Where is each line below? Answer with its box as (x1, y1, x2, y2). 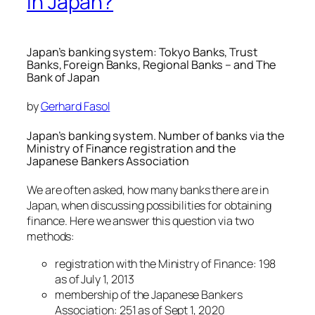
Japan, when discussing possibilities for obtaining (27, 198, 271, 214)
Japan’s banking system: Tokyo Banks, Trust (27, 44, 258, 60)
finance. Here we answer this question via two (27, 213, 254, 229)
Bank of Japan (27, 69, 100, 85)
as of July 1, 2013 (55, 271, 135, 287)
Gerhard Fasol (40, 98, 110, 115)
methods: (27, 229, 75, 245)
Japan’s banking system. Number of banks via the (27, 127, 285, 143)
